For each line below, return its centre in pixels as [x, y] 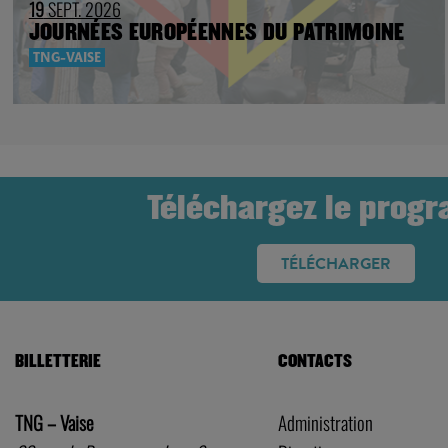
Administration [325, 422]
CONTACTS [314, 361]
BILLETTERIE [58, 361]
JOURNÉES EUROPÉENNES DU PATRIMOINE [216, 33]
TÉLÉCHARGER [336, 263]
